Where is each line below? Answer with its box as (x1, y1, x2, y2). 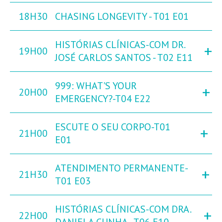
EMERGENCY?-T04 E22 (55, 92, 151, 106)
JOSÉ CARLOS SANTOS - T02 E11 (55, 51, 193, 64)
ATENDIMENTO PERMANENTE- (55, 162, 188, 175)
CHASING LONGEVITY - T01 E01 (55, 10, 189, 23)
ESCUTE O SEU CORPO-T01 (55, 120, 170, 134)
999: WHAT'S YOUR (55, 79, 137, 93)
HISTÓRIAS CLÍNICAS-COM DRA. (55, 203, 191, 216)
